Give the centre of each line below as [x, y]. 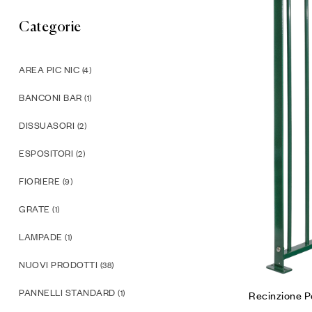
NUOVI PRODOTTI [58, 265]
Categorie [50, 28]
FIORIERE [39, 181]
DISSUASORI [47, 126]
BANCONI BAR [50, 98]
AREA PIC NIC [49, 70]
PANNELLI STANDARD [67, 293]
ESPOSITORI [46, 154]
